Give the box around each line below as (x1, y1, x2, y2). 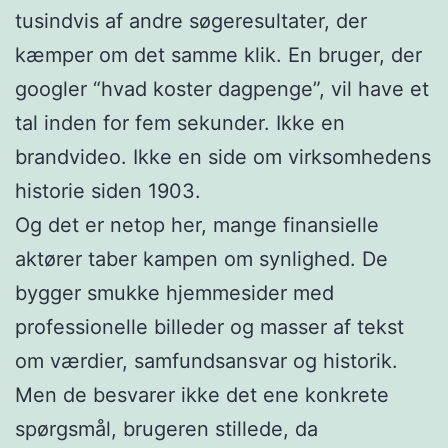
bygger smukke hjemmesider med (15, 280, 334, 305)
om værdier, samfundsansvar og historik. (15, 348, 398, 373)
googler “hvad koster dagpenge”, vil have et (15, 76, 429, 101)
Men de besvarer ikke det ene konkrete (15, 382, 389, 407)
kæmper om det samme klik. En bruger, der (15, 42, 422, 67)
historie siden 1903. (15, 178, 201, 203)
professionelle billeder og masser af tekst (15, 314, 404, 339)
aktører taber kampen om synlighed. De (15, 246, 388, 271)
